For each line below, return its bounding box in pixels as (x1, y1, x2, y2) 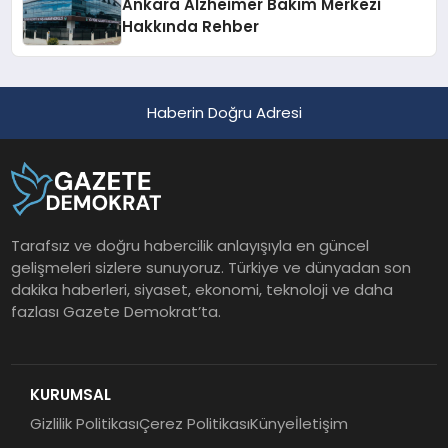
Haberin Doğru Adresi (146, 102, 302, 124)
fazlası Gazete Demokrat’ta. (11, 300, 222, 322)
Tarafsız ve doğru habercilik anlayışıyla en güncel (11, 234, 370, 256)
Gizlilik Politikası (29, 413, 139, 435)
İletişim (294, 413, 348, 435)
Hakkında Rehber (122, 16, 260, 38)
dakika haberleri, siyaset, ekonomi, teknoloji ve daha (11, 278, 394, 300)
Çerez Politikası (138, 413, 250, 435)
